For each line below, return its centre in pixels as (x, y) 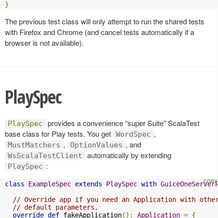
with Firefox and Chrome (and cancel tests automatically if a (100, 32)
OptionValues (96, 145)
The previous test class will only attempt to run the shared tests (105, 21)
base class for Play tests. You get (59, 133)
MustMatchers (34, 145)
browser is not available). (44, 43)
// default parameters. (55, 207)
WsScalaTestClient (45, 155)
